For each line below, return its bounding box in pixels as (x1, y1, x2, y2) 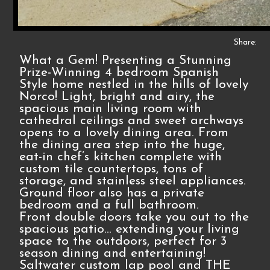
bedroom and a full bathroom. (19, 199, 199, 212)
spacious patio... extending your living (19, 223, 240, 236)
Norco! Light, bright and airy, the (19, 90, 215, 103)
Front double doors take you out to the (19, 211, 250, 224)
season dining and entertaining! (19, 247, 206, 260)
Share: (233, 38, 257, 47)
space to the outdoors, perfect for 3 (19, 235, 227, 248)
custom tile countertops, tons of (19, 163, 204, 175)
